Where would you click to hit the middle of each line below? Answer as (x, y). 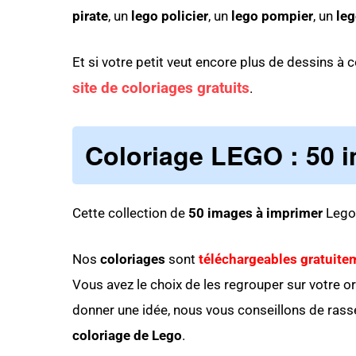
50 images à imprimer (255, 213)
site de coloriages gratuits (161, 88)
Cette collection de (130, 213)
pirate (90, 16)
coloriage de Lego (127, 335)
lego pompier (272, 16)
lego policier (170, 16)
